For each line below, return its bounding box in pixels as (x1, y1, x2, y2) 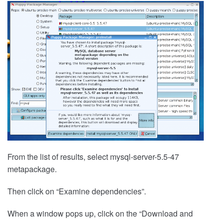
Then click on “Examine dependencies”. (7, 185, 146, 197)
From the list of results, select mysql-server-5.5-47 (7, 151, 179, 163)
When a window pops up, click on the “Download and (7, 208, 193, 220)
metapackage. (7, 163, 57, 175)
